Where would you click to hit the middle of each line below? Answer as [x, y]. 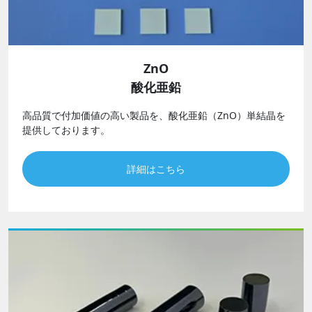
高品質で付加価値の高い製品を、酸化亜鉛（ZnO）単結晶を [154, 115]
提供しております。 [66, 130]
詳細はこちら [156, 169]
